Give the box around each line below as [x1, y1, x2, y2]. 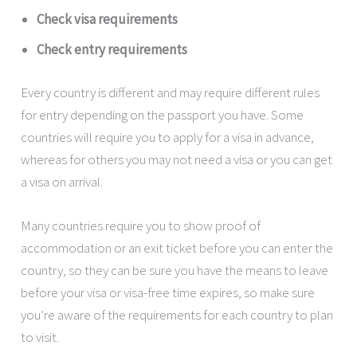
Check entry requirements [37, 41, 188, 59]
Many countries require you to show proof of [21, 216, 261, 234]
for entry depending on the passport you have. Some [21, 105, 304, 124]
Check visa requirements [37, 10, 178, 29]
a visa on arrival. [21, 172, 104, 190]
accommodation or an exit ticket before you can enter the [21, 238, 334, 257]
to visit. [21, 328, 60, 346]
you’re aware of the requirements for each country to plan [21, 305, 334, 324]
